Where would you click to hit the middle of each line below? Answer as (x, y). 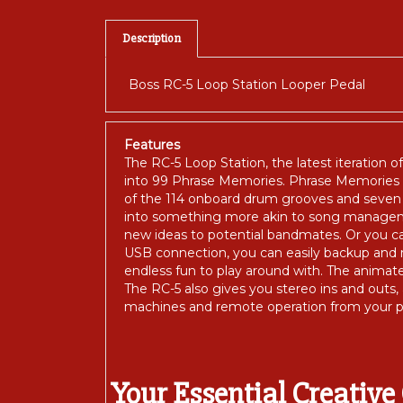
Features (152, 148)
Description (152, 41)
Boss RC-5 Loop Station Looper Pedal (247, 88)
